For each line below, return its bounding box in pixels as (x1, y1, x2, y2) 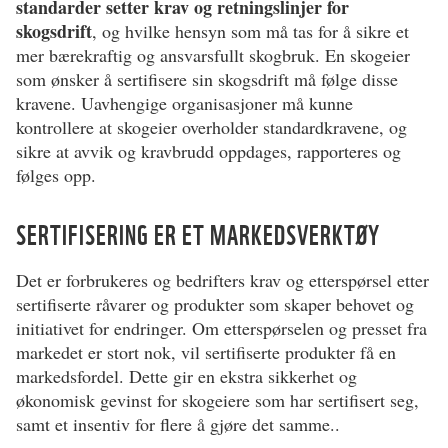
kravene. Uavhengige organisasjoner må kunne (16, 91, 353, 115)
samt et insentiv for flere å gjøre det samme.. (16, 412, 340, 436)
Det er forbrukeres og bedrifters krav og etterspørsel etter (16, 268, 429, 292)
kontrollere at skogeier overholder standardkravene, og (16, 115, 407, 139)
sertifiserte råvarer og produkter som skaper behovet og (16, 292, 414, 316)
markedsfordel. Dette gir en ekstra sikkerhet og (16, 364, 357, 388)
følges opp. (16, 163, 96, 187)
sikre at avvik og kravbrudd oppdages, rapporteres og (16, 139, 401, 163)
